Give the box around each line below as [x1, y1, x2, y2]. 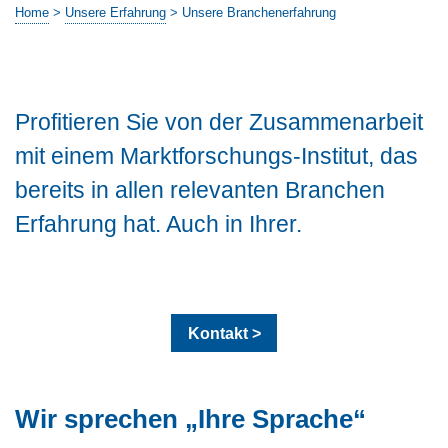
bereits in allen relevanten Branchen [15, 177, 385, 204]
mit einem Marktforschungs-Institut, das [15, 143, 418, 170]
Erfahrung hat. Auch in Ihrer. [15, 211, 302, 238]
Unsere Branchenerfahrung [182, 5, 336, 21]
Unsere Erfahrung [65, 5, 166, 21]
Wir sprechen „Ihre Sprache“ [15, 403, 366, 434]
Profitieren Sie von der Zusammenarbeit [15, 109, 423, 136]
